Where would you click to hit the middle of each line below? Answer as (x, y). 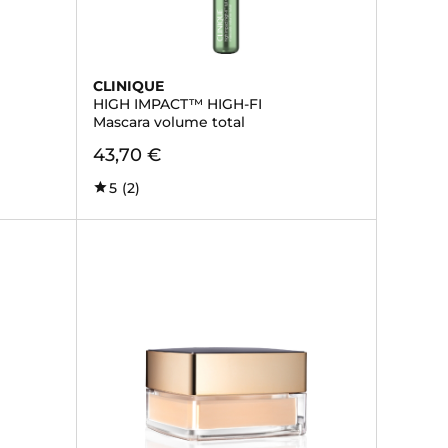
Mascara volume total (168, 122)
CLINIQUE (128, 86)
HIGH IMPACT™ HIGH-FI (177, 104)
